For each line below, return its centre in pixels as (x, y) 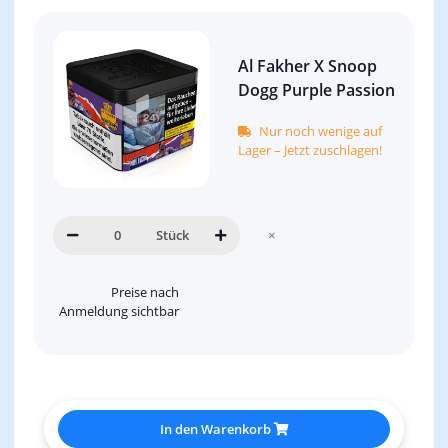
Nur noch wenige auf (320, 130)
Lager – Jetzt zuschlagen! (310, 149)
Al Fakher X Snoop (307, 65)
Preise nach (145, 291)
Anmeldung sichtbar (119, 310)
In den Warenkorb (216, 428)
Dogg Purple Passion (316, 89)
